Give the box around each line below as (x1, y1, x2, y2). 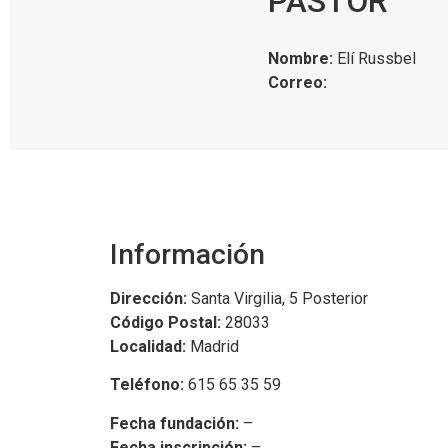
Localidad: (110, 336, 186, 356)
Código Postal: (110, 312, 221, 332)
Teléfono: (110, 375, 184, 395)
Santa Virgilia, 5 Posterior (187, 288, 368, 308)
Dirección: (110, 288, 187, 308)
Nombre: (267, 49, 333, 69)
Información (110, 237, 265, 271)
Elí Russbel (332, 49, 416, 69)
